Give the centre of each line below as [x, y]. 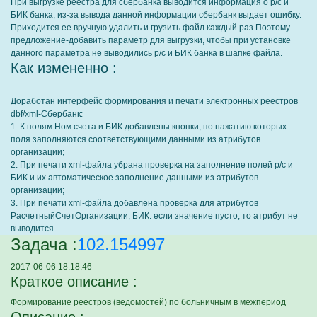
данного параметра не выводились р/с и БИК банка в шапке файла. [146, 53]
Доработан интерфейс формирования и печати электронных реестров [154, 101]
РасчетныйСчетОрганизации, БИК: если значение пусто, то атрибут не [154, 216]
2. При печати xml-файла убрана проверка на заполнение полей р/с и [152, 165]
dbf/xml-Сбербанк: [47, 114]
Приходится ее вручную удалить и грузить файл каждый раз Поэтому [150, 28]
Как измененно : [64, 68]
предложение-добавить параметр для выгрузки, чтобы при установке [151, 40]
